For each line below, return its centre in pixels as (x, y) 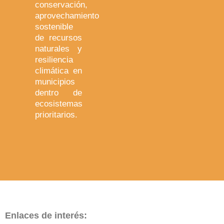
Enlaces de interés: (46, 216)
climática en (58, 71)
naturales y (58, 49)
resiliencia (54, 60)
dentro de (58, 93)
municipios (55, 82)
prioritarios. (57, 115)
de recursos (58, 38)
